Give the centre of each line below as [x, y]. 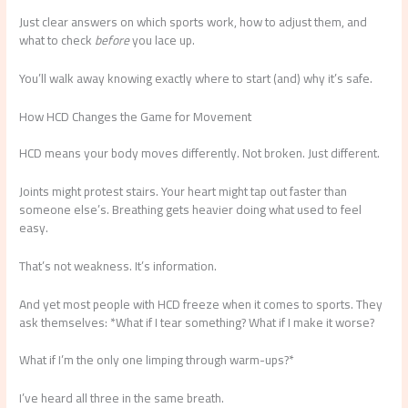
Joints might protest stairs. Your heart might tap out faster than [184, 191]
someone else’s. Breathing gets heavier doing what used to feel [191, 209]
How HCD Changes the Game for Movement [136, 116]
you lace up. [163, 41]
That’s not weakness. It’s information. [118, 265]
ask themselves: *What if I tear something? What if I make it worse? [197, 322]
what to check [57, 41]
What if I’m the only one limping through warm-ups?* [157, 360]
